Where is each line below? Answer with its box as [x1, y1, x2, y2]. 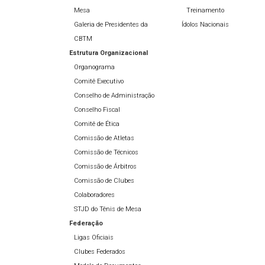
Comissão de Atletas [74, 134, 134, 143]
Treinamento [186, 7, 224, 15]
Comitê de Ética [74, 120, 119, 128]
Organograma [74, 63, 115, 72]
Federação [69, 219, 103, 228]
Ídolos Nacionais [182, 21, 229, 29]
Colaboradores [74, 191, 115, 199]
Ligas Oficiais [74, 234, 114, 242]
